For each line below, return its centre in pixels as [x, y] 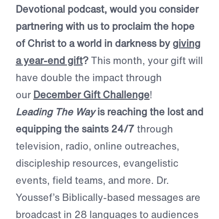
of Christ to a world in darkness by [94, 44]
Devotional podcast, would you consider [107, 9]
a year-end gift [49, 61]
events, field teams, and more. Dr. [92, 180]
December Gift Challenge [91, 95]
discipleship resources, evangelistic [97, 163]
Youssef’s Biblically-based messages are [108, 197]
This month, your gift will [146, 61]
